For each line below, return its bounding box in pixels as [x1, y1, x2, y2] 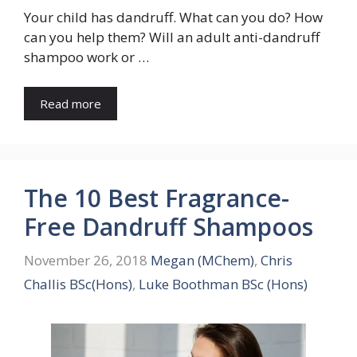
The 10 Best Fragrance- [24, 182, 289, 215]
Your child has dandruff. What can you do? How [24, 7, 323, 26]
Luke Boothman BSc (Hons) [139, 274, 308, 293]
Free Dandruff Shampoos [24, 210, 313, 244]
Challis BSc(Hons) [24, 274, 132, 293]
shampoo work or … [24, 47, 149, 66]
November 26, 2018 [24, 250, 147, 269]
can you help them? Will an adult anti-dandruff [24, 27, 320, 46]
